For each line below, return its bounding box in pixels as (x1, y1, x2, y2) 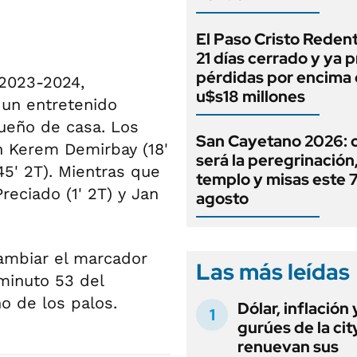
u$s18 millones (196, 86, 305, 107)
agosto (196, 188, 249, 209)
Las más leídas (196, 257, 350, 287)
